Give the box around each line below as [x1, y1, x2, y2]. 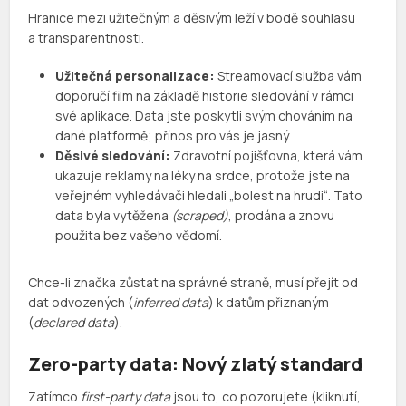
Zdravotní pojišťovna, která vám [170, 147, 363, 165]
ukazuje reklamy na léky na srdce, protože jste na [55, 167, 351, 185]
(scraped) [171, 207, 229, 225]
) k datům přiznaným [208, 294, 330, 312]
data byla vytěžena [55, 207, 172, 225]
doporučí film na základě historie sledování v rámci [55, 87, 354, 105]
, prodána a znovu [228, 207, 335, 225]
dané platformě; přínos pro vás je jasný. [55, 127, 292, 145]
